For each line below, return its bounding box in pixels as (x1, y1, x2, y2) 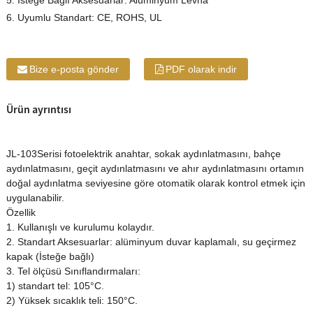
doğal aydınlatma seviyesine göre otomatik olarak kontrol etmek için (6, 177, 305, 189)
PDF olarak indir (165, 64, 237, 75)
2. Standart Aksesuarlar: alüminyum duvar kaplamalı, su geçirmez (6, 235, 296, 247)
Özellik (6, 206, 36, 218)
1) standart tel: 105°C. (6, 279, 104, 291)
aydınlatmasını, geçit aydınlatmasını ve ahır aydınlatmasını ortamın (6, 162, 304, 174)
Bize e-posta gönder (29, 64, 119, 75)
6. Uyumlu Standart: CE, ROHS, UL (6, 12, 162, 24)
